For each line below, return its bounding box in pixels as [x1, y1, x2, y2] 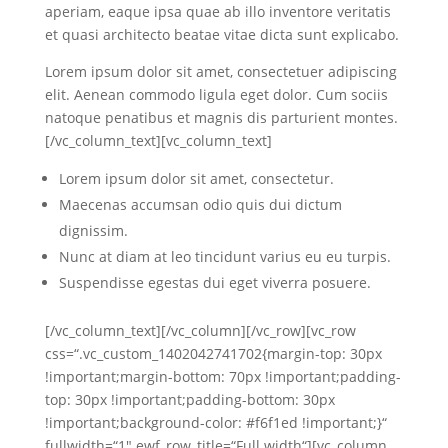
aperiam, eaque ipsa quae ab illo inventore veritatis [44, 2, 391, 21]
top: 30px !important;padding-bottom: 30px [44, 390, 335, 409]
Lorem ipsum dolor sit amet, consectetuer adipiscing [44, 62, 397, 81]
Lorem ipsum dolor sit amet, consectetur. [58, 169, 334, 188]
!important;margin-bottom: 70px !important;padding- [44, 367, 401, 386]
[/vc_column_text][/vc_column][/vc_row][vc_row [44, 321, 356, 340]
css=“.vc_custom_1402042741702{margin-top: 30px [44, 344, 382, 363]
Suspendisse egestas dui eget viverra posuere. [58, 273, 371, 292]
